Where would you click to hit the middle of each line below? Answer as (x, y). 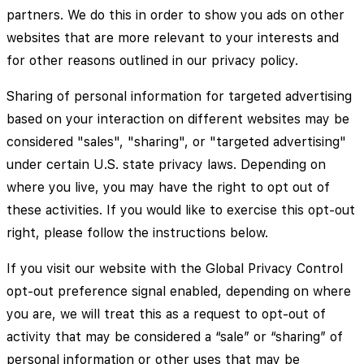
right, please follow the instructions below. (137, 232)
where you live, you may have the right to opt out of (168, 187)
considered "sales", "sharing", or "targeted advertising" (176, 141)
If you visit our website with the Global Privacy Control (175, 268)
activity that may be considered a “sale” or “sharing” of (175, 336)
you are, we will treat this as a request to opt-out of (166, 314)
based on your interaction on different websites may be (178, 119)
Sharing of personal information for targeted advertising (179, 96)
